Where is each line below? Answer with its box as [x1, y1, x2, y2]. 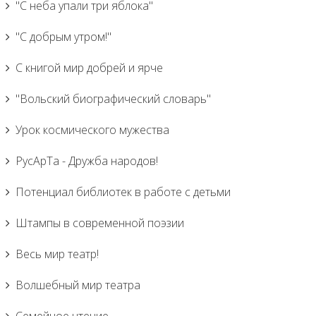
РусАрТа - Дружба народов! [16, 153, 158, 169]
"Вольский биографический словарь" [16, 91, 211, 107]
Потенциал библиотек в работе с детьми [16, 184, 231, 200]
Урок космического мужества [16, 122, 169, 138]
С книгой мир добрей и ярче [16, 60, 163, 75]
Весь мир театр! [16, 246, 99, 262]
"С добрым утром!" [16, 29, 111, 44]
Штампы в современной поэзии [16, 215, 184, 231]
